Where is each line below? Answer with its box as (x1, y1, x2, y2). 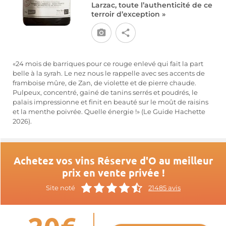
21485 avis (148, 184, 181, 192)
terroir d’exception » (91, 10, 165, 19)
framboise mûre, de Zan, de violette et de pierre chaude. (13, 79, 196, 87)
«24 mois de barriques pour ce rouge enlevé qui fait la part (13, 60, 203, 68)
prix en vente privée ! (62, 166, 165, 179)
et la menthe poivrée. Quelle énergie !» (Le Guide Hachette (13, 108, 205, 116)
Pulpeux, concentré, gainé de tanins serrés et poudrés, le (13, 89, 198, 96)
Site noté (46, 184, 75, 192)
